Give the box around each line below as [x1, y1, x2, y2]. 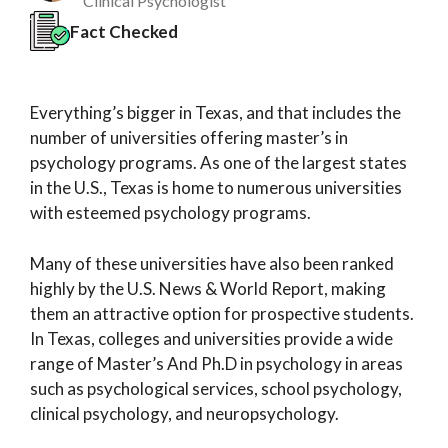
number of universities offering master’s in [30, 127, 348, 148]
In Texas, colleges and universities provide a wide [30, 327, 393, 349]
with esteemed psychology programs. [30, 202, 314, 223]
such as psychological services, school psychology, [30, 377, 402, 399]
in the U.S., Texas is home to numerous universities [30, 177, 402, 198]
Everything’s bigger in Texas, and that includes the [30, 102, 401, 123]
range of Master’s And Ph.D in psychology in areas [30, 352, 403, 374]
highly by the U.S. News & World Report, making [30, 277, 386, 299]
